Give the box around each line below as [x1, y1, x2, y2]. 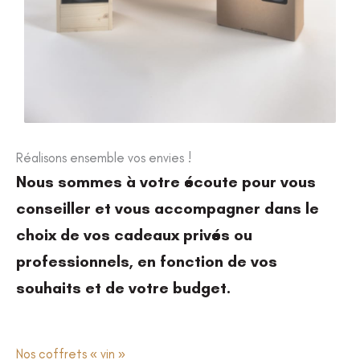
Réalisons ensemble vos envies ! [16, 149, 191, 166]
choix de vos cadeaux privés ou [16, 224, 252, 244]
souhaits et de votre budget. [16, 277, 231, 297]
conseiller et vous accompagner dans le [16, 198, 319, 218]
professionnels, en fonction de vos [16, 251, 277, 271]
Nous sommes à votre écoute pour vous [16, 171, 316, 191]
